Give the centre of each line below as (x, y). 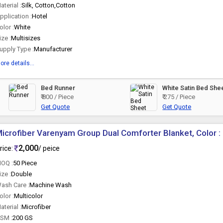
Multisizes (26, 38)
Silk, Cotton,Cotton (49, 5)
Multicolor (29, 196)
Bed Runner (58, 88)
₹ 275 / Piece (179, 97)
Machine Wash (51, 185)
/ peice (49, 148)
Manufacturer (53, 49)
